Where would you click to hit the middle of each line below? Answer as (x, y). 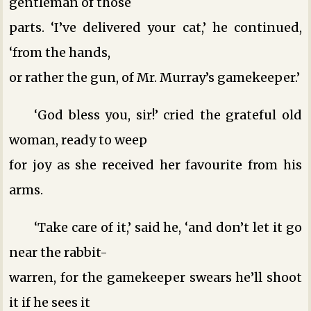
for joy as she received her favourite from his (155, 165)
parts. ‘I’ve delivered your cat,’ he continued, (155, 27)
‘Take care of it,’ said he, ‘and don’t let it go (168, 227)
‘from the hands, (60, 52)
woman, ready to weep (78, 140)
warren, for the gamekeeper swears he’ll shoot (155, 277)
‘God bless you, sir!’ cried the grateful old (168, 115)
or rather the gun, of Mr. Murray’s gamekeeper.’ (155, 77)
